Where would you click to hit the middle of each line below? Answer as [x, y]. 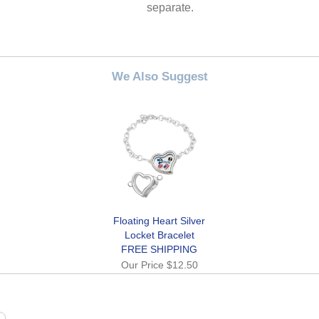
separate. [171, 8]
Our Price [143, 265]
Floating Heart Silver [159, 220]
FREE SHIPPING [159, 249]
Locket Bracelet [159, 235]
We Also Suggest [159, 77]
